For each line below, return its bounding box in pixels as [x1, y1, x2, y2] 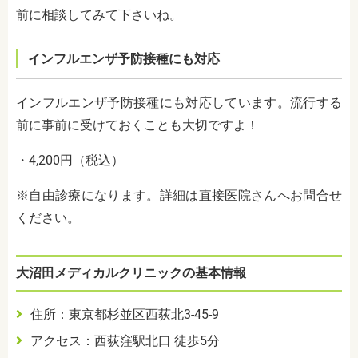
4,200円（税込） [29, 153, 124, 169]
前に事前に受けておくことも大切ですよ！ [16, 117, 259, 133]
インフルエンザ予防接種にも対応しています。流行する [16, 95, 342, 111]
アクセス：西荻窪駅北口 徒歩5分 [30, 333, 223, 349]
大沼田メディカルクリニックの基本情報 [16, 265, 246, 281]
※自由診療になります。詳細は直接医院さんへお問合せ [16, 188, 342, 204]
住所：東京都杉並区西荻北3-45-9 [30, 307, 219, 323]
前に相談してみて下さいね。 [16, 7, 182, 23]
